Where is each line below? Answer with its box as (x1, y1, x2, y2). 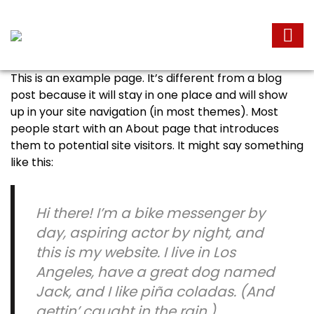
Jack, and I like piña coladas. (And (36, 282, 274, 301)
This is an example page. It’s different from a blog (11, 70, 282, 86)
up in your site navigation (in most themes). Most (11, 104, 278, 120)
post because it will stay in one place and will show (11, 87, 287, 103)
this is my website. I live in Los (36, 243, 235, 262)
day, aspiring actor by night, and (36, 223, 264, 243)
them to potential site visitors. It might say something (11, 137, 303, 153)
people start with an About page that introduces (11, 121, 279, 137)
